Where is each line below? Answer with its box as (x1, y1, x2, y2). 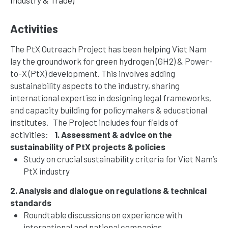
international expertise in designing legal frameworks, (10, 92, 211, 103)
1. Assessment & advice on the (54, 129, 172, 139)
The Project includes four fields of (53, 117, 178, 127)
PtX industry (23, 165, 71, 176)
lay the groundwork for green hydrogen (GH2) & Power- (10, 55, 213, 66)
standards (10, 197, 51, 208)
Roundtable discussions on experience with (23, 209, 182, 220)
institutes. (10, 117, 50, 127)
